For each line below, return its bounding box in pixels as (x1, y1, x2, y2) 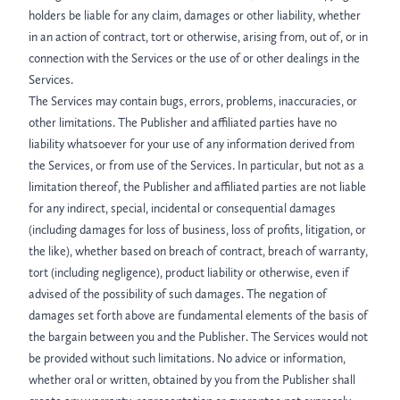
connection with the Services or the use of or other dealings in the (29, 51, 360, 66)
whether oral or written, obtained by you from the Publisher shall (29, 372, 355, 387)
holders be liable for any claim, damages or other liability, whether (29, 8, 361, 23)
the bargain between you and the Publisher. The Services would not (29, 329, 368, 345)
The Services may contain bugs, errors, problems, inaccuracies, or (29, 94, 357, 109)
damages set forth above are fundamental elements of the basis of (29, 308, 368, 323)
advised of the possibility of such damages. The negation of (29, 287, 327, 302)
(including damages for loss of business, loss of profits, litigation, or (29, 222, 366, 237)
